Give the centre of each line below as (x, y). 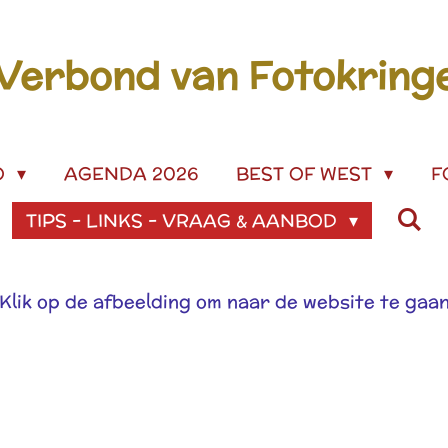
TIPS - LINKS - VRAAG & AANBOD (184, 220)
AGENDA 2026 (130, 173)
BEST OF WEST (306, 173)
